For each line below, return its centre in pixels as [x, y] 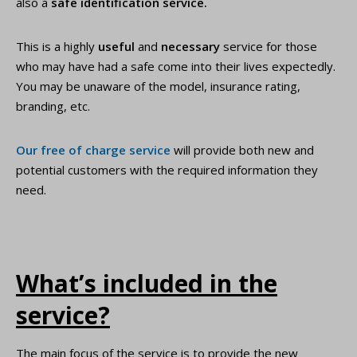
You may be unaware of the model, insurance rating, [158, 86]
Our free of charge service [93, 150]
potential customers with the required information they [167, 170]
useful [116, 46]
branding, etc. [53, 106]
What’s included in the [147, 283]
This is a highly [57, 46]
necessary [190, 46]
